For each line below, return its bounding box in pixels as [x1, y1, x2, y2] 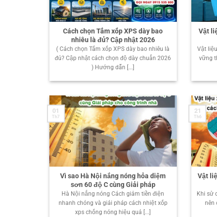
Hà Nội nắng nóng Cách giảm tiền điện [62, 190, 165, 198]
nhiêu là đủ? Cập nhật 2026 [71, 35, 155, 44]
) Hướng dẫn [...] [92, 64, 135, 71]
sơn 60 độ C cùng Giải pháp [70, 181, 155, 189]
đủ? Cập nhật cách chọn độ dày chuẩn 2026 [55, 55, 171, 62]
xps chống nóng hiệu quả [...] [75, 209, 151, 216]
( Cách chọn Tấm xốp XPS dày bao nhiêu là [56, 46, 170, 53]
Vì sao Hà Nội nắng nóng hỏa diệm [60, 172, 166, 180]
